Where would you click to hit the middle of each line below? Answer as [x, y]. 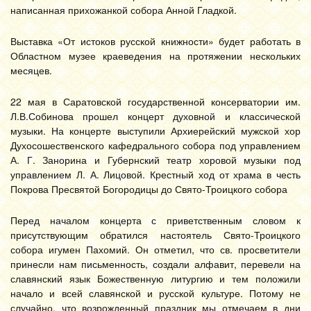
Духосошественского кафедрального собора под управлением [155, 145]
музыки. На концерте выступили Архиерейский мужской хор [155, 131]
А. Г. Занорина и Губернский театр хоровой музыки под [155, 160]
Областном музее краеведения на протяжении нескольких [155, 56]
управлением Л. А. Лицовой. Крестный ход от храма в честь [155, 174]
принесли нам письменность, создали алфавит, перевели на [155, 264]
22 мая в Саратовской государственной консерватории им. [155, 101]
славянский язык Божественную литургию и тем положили [155, 278]
